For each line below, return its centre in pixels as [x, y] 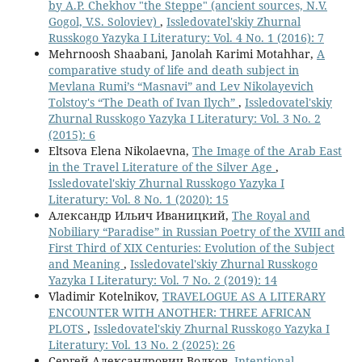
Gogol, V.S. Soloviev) [104, 21]
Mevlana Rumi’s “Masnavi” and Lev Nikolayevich [181, 86]
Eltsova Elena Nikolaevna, [120, 150]
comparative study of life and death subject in [173, 69]
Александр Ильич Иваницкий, [140, 215]
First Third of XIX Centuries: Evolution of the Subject [191, 247]
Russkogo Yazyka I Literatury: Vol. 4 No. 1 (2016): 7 [186, 37]
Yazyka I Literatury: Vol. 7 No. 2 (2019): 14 [162, 280]
